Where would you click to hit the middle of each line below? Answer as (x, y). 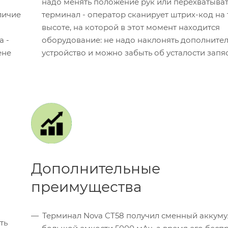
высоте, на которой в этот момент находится (131, 27)
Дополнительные (96, 169)
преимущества (86, 187)
